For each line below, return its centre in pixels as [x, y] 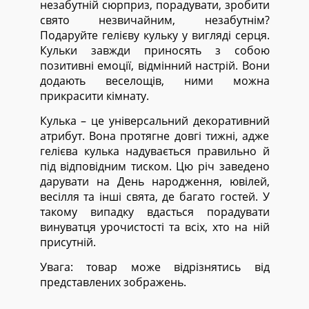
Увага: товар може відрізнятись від [154, 267]
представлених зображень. [113, 282]
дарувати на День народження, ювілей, [154, 181]
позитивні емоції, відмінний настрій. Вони [154, 66]
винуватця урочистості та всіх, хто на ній [154, 227]
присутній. [68, 242]
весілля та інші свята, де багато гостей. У [154, 197]
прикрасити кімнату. [94, 96]
